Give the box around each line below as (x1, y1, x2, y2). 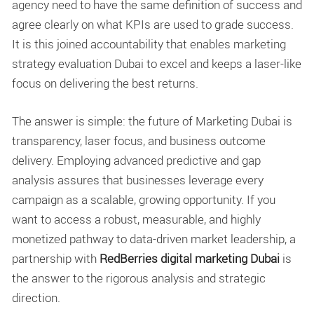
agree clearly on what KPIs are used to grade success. (12, 16, 294, 33)
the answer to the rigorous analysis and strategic (12, 269, 266, 286)
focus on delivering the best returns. (12, 75, 198, 92)
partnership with (12, 250, 100, 266)
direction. (12, 289, 60, 306)
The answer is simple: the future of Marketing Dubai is (12, 112, 292, 129)
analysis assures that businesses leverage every (12, 171, 264, 188)
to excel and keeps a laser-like (144, 55, 301, 72)
